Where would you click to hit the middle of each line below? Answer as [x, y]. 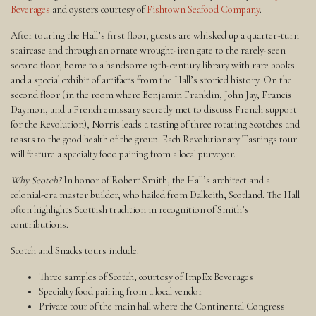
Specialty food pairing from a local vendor [121, 292]
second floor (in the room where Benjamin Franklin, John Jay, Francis [151, 95]
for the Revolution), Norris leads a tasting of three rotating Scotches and [155, 125]
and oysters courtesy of [98, 10]
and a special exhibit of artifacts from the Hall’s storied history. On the [151, 80]
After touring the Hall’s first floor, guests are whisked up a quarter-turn [155, 36]
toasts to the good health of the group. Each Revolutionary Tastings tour [154, 140]
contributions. [39, 225]
